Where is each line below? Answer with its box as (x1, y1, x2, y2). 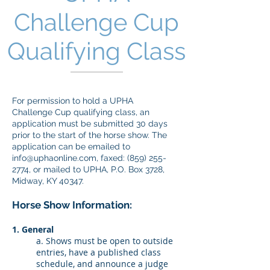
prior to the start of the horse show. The (12, 130, 167, 140)
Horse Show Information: (12, 199, 132, 211)
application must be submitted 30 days (12, 119, 168, 128)
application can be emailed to (12, 142, 130, 151)
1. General (12, 224, 54, 235)
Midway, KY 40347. (12, 176, 84, 186)
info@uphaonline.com (12, 153, 96, 163)
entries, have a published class (36, 246, 161, 258)
